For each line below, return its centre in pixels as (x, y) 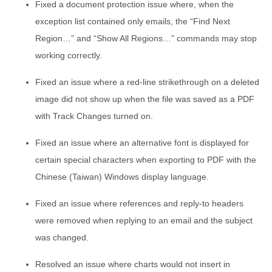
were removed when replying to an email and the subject (144, 220)
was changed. (62, 237)
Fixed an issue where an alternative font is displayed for (142, 142)
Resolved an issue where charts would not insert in (133, 264)
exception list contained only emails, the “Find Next (133, 21)
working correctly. (69, 55)
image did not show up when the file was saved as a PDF (145, 99)
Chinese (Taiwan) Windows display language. (122, 176)
